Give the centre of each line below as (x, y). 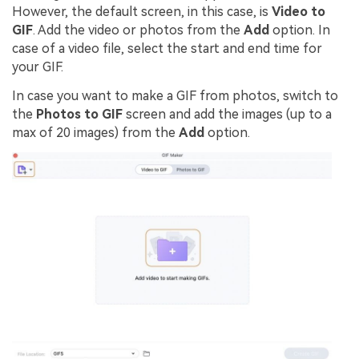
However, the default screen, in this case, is (142, 12)
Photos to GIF (79, 114)
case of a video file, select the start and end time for (167, 49)
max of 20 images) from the (95, 132)
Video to (298, 12)
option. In (300, 30)
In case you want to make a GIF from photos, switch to (175, 95)
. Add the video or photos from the (138, 30)
